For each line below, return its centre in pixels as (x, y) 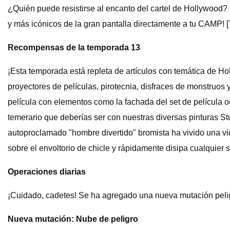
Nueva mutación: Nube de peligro (73, 219)
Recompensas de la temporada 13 (74, 48)
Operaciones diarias (47, 172)
